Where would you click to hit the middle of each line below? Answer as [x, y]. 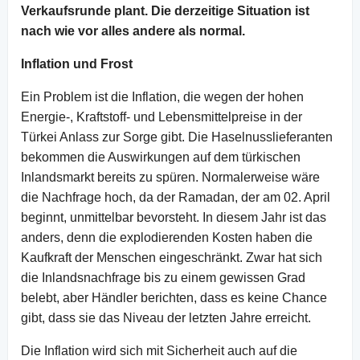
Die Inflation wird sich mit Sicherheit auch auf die [159, 350]
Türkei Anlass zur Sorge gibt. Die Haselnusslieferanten [177, 137]
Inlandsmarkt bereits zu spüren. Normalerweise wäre [170, 177]
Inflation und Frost [77, 63]
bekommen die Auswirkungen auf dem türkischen [161, 157]
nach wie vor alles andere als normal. [133, 31]
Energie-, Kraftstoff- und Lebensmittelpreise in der [162, 117]
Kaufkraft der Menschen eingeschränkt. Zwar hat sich [172, 257]
